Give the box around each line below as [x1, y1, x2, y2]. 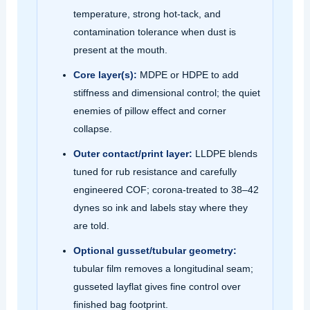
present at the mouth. [73, 44, 167, 55]
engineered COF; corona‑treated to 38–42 [73, 183, 259, 195]
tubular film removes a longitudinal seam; [73, 262, 253, 274]
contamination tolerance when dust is [73, 26, 236, 37]
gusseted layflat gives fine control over [73, 280, 241, 292]
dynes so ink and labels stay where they [73, 201, 248, 213]
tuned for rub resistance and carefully [73, 165, 237, 177]
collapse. [73, 122, 112, 134]
